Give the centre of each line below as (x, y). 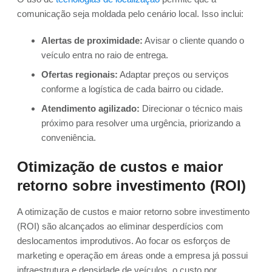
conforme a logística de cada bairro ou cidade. (132, 89)
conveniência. (69, 138)
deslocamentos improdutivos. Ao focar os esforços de (124, 241)
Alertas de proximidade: (92, 41)
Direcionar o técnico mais (191, 109)
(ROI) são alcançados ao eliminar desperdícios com (120, 226)
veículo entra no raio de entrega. (105, 55)
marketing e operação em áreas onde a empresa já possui (132, 256)
